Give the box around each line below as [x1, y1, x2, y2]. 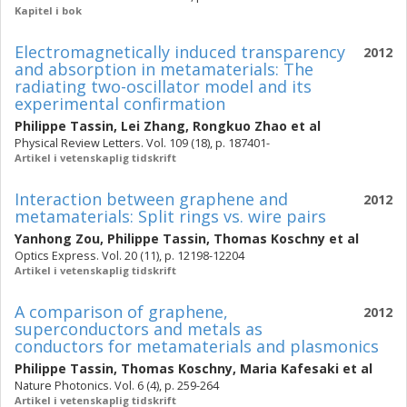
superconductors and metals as [15, 318, 263, 340]
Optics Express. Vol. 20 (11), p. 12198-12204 [15, 248, 244, 263]
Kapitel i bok [15, 4, 82, 17]
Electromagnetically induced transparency [15, 41, 345, 63]
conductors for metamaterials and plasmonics [15, 335, 379, 357]
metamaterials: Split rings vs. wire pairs [15, 205, 326, 227]
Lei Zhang [121, 117, 185, 134]
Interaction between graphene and [15, 188, 288, 210]
